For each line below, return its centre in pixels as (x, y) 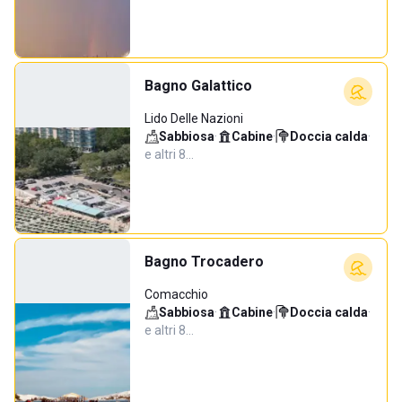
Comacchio (176, 294)
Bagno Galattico (198, 86)
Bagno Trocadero (204, 262)
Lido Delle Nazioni (194, 118)
